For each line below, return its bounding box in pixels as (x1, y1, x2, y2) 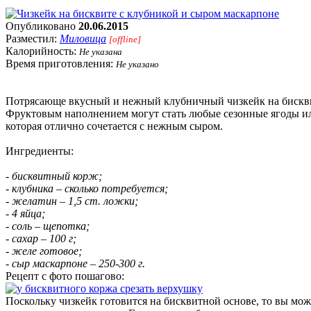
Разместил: (6, 33, 60, 45)
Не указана (79, 47, 122, 58)
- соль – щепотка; (6, 220, 90, 233)
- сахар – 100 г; (6, 233, 76, 245)
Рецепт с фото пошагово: (6, 270, 124, 283)
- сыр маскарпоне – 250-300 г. (6, 258, 145, 270)
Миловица (60, 33, 106, 45)
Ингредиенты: (6, 145, 74, 158)
